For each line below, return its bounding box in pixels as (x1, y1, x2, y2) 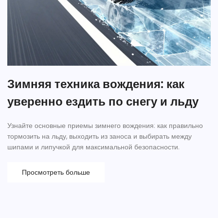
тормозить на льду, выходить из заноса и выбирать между (7, 131, 192, 142)
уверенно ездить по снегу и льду (7, 93, 199, 110)
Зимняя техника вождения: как (7, 76, 184, 92)
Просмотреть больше (22, 167, 90, 178)
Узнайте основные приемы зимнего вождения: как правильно (7, 121, 203, 131)
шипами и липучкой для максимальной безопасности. (7, 142, 180, 152)
